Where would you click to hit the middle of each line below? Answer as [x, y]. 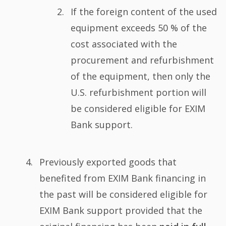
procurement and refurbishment [142, 60]
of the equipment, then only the [140, 76]
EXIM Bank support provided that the [121, 210]
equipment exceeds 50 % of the [138, 28]
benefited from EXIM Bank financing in [122, 178]
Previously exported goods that [108, 162]
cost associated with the [124, 44]
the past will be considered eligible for [123, 194]
